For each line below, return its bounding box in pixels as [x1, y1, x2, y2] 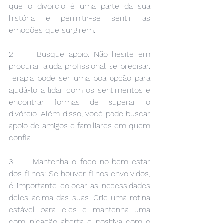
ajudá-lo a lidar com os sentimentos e [9, 85, 150, 95]
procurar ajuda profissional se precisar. [9, 61, 150, 71]
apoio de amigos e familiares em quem [9, 121, 150, 131]
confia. [9, 133, 32, 143]
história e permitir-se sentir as [9, 13, 150, 23]
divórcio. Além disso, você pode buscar [9, 109, 150, 119]
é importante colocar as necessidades [9, 181, 150, 191]
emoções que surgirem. [9, 25, 95, 35]
